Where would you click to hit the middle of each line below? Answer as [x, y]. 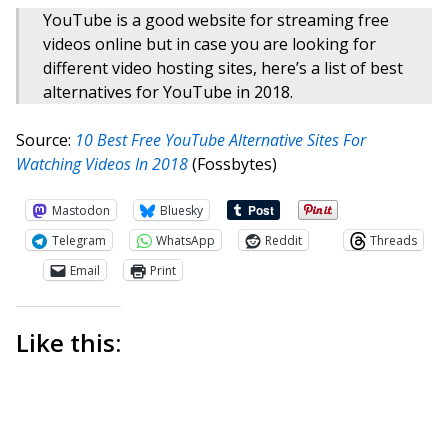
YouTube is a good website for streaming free [216, 20]
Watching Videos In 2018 [102, 164]
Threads [393, 240]
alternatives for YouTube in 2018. [168, 92]
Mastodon [81, 210]
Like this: [68, 342]
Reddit [283, 240]
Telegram [79, 240]
